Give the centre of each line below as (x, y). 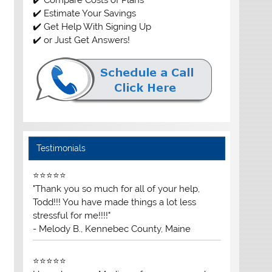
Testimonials (61, 148)
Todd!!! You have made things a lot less (114, 202)
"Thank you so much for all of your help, (116, 189)
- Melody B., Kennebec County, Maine (111, 229)
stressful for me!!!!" (71, 215)
